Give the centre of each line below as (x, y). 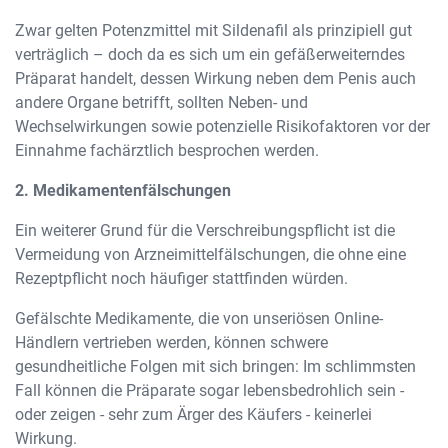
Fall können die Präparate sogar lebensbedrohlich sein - (209, 390)
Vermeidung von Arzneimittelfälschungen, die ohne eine (210, 254)
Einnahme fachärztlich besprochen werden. (169, 150)
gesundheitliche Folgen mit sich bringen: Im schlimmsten (215, 366)
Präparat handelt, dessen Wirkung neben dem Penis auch (215, 78)
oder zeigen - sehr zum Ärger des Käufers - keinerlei (193, 414)
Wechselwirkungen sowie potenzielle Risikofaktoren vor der (222, 126)
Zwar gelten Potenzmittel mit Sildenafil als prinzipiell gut (213, 30)
